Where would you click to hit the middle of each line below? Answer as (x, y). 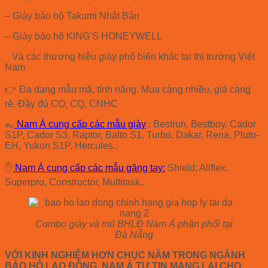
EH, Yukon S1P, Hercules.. (61, 145)
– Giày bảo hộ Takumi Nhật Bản (72, 16)
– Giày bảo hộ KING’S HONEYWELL (85, 36)
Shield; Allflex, (197, 167)
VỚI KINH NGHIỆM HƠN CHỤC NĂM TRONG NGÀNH (125, 255)
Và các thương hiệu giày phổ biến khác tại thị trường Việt (130, 56)
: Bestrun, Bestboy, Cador (201, 124)
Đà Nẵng (134, 234)
